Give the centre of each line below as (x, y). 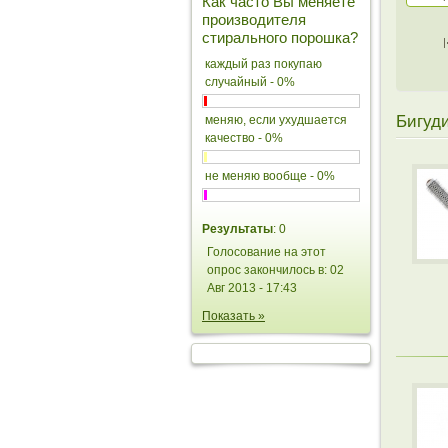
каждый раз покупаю (263, 64)
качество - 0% (244, 138)
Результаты (237, 229)
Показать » (233, 316)
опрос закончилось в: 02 (275, 270)
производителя (254, 19)
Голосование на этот (266, 252)
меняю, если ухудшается (276, 120)
